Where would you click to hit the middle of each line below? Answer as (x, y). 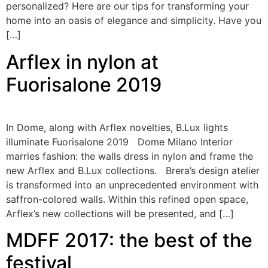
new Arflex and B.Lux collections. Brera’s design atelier (133, 170)
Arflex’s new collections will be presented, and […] (120, 213)
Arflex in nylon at (82, 62)
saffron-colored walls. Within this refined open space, (127, 199)
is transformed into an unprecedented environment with (132, 185)
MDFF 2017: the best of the (129, 240)
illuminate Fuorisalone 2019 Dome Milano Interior (119, 141)
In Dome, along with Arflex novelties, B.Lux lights (117, 127)
